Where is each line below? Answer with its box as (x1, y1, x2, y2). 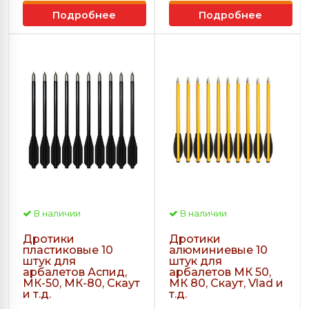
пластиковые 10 (23, 243, 113, 257)
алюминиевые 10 (169, 243, 268, 257)
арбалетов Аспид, (23, 266, 127, 279)
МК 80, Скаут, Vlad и (169, 277, 283, 290)
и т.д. (23, 288, 51, 301)
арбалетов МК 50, (169, 266, 271, 279)
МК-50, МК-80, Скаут (23, 277, 140, 290)
